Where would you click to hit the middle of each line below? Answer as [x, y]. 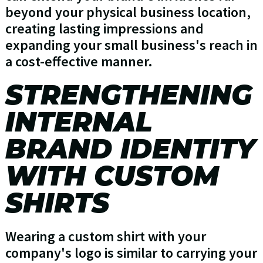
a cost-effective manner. [79, 62]
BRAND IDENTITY [130, 149]
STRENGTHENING [128, 95]
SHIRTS [57, 203]
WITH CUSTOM [112, 176]
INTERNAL [78, 122]
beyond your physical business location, [128, 12]
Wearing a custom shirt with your [105, 237]
